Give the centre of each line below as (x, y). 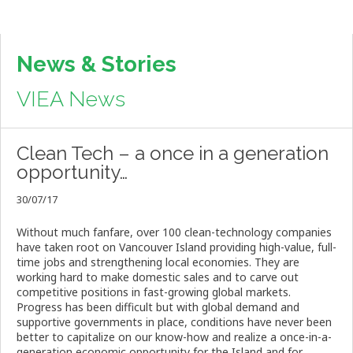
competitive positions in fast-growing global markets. (154, 292)
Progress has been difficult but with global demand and (158, 307)
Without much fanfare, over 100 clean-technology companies (174, 232)
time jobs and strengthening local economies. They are (158, 262)
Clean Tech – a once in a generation (173, 154)
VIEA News (71, 99)
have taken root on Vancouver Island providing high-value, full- (176, 247)
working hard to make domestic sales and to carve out (158, 277)
